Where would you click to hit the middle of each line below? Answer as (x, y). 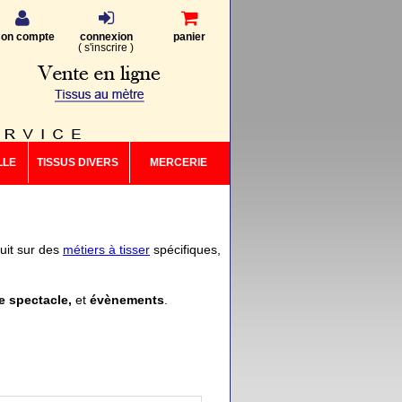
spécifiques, (185, 249)
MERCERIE (179, 162)
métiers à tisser (106, 249)
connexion (106, 37)
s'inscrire (106, 48)
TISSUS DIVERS (77, 162)
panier (189, 37)
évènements (127, 300)
